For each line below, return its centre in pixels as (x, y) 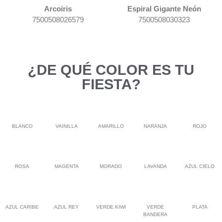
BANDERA (156, 214)
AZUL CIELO (200, 166)
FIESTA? (111, 84)
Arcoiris (58, 8)
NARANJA (156, 126)
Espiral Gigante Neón (164, 8)
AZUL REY (67, 207)
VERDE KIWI (111, 207)
